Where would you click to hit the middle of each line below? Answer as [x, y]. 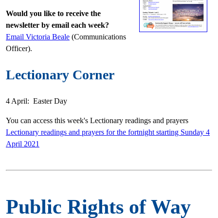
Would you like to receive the [53, 13]
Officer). [20, 48]
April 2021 [23, 144]
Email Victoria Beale [38, 36]
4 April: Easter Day [36, 101]
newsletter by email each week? [57, 25]
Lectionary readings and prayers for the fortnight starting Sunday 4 [108, 132]
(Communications [98, 36]
